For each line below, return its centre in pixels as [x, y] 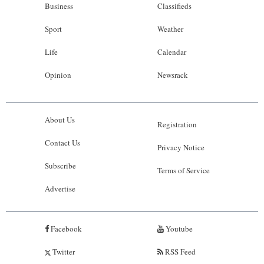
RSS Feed [179, 252]
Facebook [65, 229]
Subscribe [60, 166]
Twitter [63, 252]
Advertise [60, 189]
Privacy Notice [181, 148]
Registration [177, 125]
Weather [170, 29]
